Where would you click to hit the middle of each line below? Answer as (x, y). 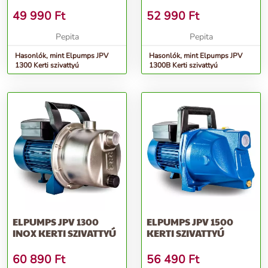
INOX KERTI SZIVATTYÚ (64, 233)
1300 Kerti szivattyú (47, 65)
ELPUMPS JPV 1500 (190, 222)
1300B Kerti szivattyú (183, 65)
